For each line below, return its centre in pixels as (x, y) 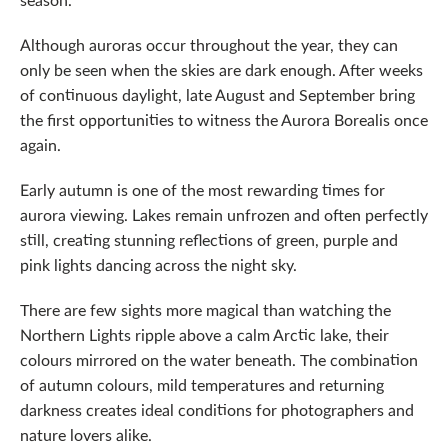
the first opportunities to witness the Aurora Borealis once (224, 119)
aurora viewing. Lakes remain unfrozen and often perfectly (224, 214)
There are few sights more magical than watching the (205, 309)
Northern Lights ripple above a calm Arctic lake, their (204, 334)
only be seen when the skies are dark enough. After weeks (221, 69)
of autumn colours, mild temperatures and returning (202, 384)
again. (40, 144)
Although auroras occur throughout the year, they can (209, 44)
